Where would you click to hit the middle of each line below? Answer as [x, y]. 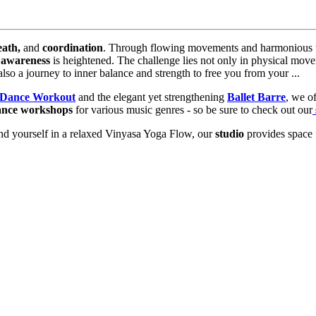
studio [230, 133]
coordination [73, 47]
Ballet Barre [256, 97]
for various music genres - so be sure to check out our [193, 109]
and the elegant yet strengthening [151, 97]
